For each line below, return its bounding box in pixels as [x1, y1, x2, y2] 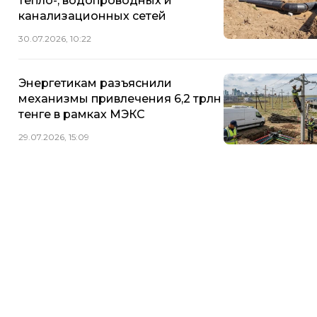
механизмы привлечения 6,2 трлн [18, 91, 221, 105]
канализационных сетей [18, 9, 166, 23]
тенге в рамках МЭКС [18, 107, 145, 121]
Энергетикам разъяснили [18, 76, 172, 90]
